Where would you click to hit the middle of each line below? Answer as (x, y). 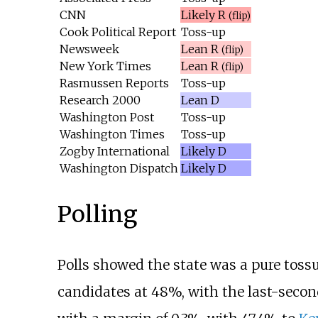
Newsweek (89, 49)
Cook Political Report (117, 32)
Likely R (204, 15)
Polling (97, 214)
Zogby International (114, 151)
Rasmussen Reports (114, 83)
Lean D (200, 100)
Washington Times (112, 134)
